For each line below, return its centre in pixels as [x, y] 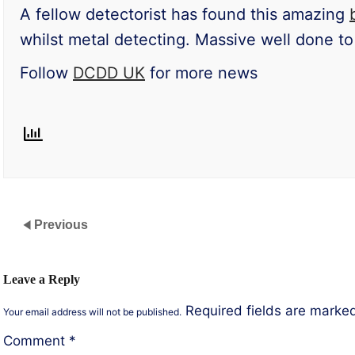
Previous [61, 224]
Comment [36, 340]
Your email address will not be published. [92, 311]
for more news [201, 73]
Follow [46, 73]
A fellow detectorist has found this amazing [185, 14]
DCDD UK [109, 73]
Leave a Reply [42, 280]
